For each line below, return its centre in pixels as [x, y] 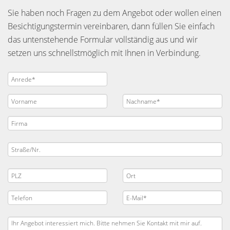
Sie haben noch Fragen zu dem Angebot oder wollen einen [114, 13]
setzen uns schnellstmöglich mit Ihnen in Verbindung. [104, 53]
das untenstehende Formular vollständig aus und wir [103, 40]
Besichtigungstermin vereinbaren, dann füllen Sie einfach [111, 26]
